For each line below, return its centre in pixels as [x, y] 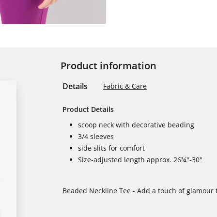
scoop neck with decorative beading [136, 125]
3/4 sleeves [96, 136]
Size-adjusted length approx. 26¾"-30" [140, 160]
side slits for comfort [111, 148]
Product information [108, 66]
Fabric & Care [125, 86]
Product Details [88, 109]
